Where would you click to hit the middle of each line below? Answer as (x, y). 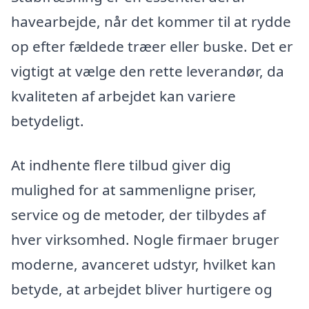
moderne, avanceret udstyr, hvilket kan (143, 264)
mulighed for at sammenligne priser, (134, 189)
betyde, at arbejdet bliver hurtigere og (142, 289)
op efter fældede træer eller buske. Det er (152, 46)
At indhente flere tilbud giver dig (121, 165)
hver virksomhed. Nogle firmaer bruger (145, 239)
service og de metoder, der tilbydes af (138, 214)
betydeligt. (48, 120)
